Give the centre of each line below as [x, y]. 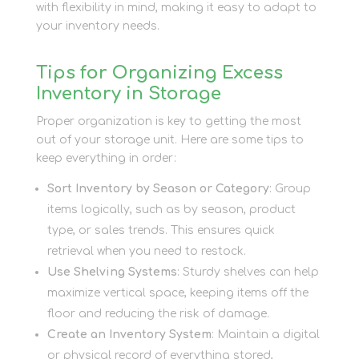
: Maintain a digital [265, 334]
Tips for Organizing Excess [159, 73]
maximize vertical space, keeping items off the [177, 292]
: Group [290, 188]
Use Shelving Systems [112, 272]
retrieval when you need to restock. [146, 251]
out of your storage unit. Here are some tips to [169, 139]
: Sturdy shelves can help [248, 272]
